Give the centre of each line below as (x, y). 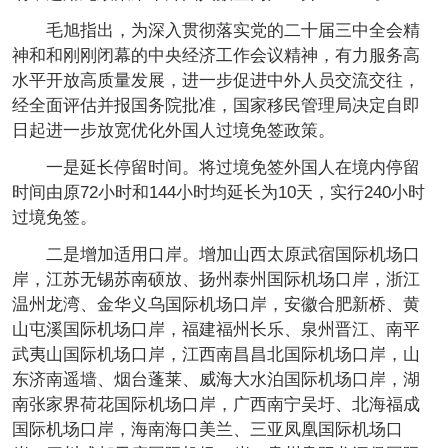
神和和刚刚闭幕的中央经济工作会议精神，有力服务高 (215, 55)
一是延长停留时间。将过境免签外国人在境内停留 (215, 167)
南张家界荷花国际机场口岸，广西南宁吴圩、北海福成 (215, 404)
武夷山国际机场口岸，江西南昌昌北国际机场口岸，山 (215, 354)
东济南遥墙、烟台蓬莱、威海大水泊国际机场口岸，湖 (215, 379)
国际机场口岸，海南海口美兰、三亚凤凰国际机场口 (207, 429)
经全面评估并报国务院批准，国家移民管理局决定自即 (215, 105)
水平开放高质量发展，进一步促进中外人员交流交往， (215, 80)
